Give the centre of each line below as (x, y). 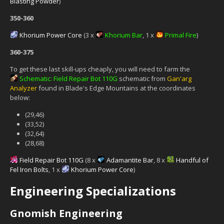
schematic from (142, 78)
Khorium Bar (124, 35)
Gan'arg (179, 78)
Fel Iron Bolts (29, 169)
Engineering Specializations (93, 190)
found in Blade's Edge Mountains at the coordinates (116, 88)
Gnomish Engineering (66, 213)
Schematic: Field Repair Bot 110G (68, 78)
